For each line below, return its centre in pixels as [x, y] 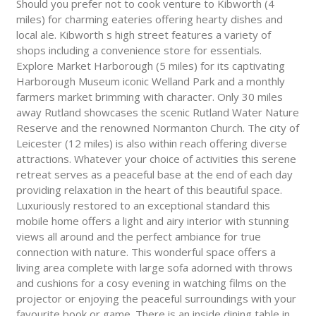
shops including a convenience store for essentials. [139, 50]
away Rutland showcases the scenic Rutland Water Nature [157, 113]
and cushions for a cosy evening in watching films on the [151, 283]
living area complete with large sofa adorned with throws [154, 268]
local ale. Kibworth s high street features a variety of [143, 35]
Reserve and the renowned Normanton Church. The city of [157, 128]
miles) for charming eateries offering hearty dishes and [149, 19]
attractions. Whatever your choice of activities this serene [156, 159]
